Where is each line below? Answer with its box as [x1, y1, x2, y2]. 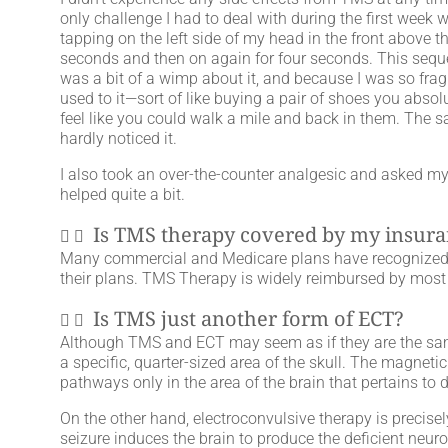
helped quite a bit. [60, 184, 185, 204]
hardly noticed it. [60, 128, 177, 148]
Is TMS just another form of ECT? [93, 304, 403, 332]
